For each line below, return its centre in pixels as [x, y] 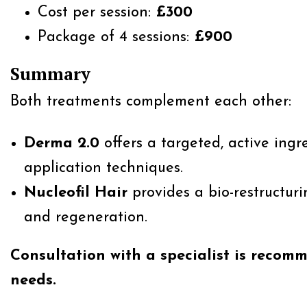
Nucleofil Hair [76, 193]
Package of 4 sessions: [116, 37]
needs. [33, 281]
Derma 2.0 [62, 144]
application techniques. [103, 168]
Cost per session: [97, 13]
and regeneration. [86, 218]
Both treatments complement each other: [151, 102]
